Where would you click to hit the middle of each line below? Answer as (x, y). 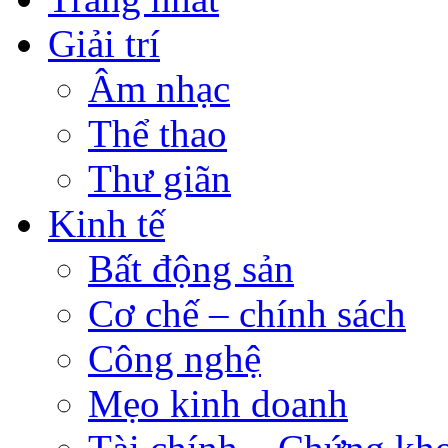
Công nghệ (174, 358)
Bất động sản (191, 268)
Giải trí (104, 43)
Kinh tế (106, 223)
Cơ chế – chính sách (247, 313)
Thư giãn (159, 178)
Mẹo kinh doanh (218, 403)
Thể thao (157, 133)
